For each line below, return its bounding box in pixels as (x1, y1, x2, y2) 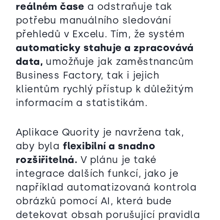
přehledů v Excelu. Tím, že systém (16, 28, 185, 40)
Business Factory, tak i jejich (16, 69, 159, 82)
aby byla (16, 140, 63, 152)
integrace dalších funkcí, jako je (16, 167, 179, 180)
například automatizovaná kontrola (16, 181, 197, 193)
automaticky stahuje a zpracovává (16, 42, 194, 54)
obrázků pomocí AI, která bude (16, 195, 172, 207)
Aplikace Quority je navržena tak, (16, 126, 184, 138)
